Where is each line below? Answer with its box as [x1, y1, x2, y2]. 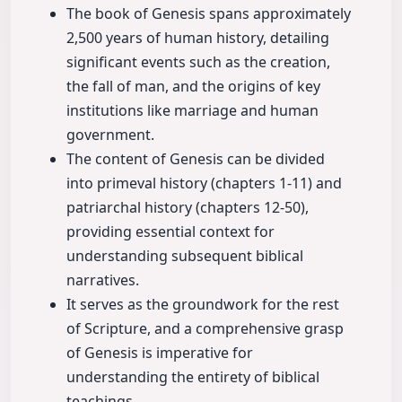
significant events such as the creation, [66, 52, 330, 73]
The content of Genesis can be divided [66, 149, 325, 170]
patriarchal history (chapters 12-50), [66, 197, 309, 218]
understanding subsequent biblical [66, 246, 303, 267]
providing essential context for [66, 222, 275, 242]
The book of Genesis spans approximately [66, 4, 351, 24]
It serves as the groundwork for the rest [66, 294, 339, 315]
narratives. [66, 270, 139, 291]
